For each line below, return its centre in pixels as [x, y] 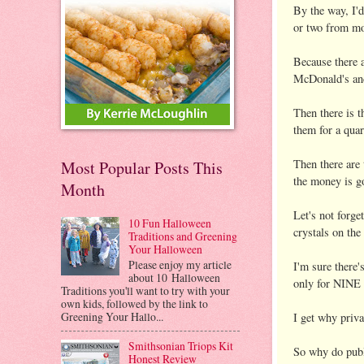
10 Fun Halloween [169, 223]
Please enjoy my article [180, 264]
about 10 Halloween [174, 277]
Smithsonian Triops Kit [180, 346]
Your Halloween [165, 249]
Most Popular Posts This [142, 168]
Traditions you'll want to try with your [145, 290]
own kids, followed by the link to [134, 303]
